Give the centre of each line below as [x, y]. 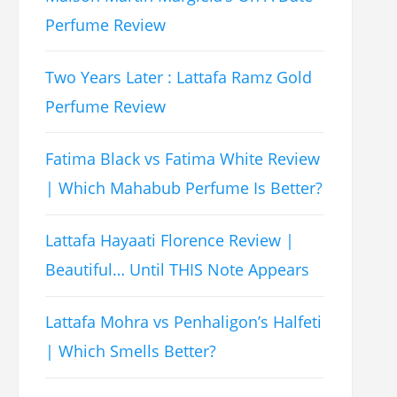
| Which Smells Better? [131, 351]
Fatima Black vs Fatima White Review [183, 159]
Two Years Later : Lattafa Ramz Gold [179, 77]
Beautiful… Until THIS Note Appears [178, 270]
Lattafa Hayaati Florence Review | [170, 241]
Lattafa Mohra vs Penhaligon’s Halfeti [184, 322]
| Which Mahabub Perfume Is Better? [184, 188]
